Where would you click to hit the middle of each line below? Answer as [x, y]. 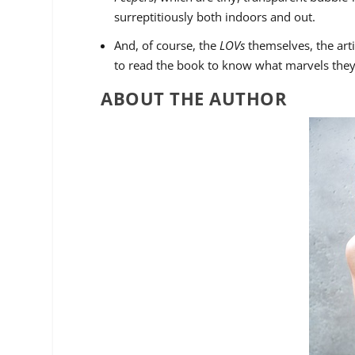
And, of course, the [167, 45]
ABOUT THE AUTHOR [194, 98]
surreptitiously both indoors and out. [215, 17]
